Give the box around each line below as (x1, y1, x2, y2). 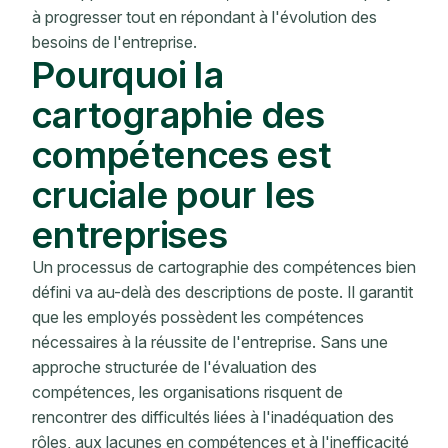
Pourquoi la (32, 52, 225, 98)
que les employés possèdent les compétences (32, 307, 364, 328)
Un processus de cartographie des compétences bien (32, 257, 416, 278)
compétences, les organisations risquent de (32, 382, 343, 403)
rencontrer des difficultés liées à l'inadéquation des (32, 407, 394, 428)
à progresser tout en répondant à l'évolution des (32, 7, 377, 28)
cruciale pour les (32, 172, 316, 218)
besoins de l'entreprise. (32, 32, 197, 53)
